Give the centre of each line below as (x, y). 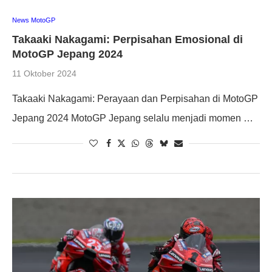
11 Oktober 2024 (44, 73)
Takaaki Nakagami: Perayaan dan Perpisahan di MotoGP (135, 98)
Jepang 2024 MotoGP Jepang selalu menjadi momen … (133, 118)
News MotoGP (34, 20)
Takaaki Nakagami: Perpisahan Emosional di (127, 39)
